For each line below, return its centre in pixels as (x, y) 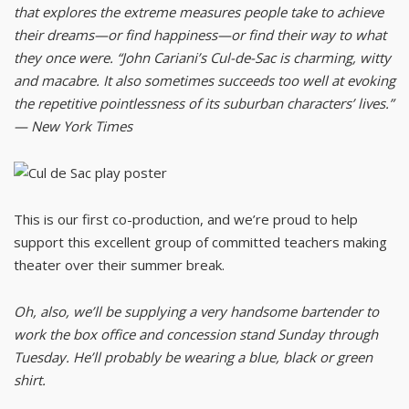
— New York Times (73, 126)
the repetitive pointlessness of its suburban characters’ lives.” (204, 103)
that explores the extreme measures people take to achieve (199, 12)
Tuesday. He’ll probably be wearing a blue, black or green (193, 357)
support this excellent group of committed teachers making (200, 242)
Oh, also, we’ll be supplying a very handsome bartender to (196, 311)
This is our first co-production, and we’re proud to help (186, 219)
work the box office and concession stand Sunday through (196, 334)
